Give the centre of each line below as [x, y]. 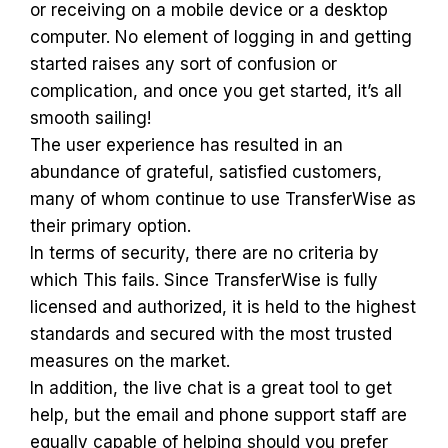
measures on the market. [130, 361]
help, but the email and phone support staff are [218, 415]
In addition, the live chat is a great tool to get [211, 388]
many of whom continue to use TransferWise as [223, 199]
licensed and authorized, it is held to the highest [223, 307]
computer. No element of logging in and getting [221, 37]
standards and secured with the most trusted [211, 334]
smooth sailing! [90, 118]
